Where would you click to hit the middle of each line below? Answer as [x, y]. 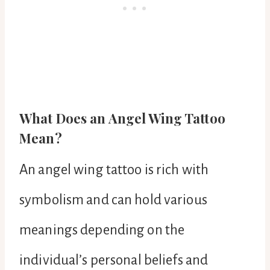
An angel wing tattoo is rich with [114, 169]
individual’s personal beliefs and [114, 260]
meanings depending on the [102, 230]
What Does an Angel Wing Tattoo [122, 118]
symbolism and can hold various [113, 199]
